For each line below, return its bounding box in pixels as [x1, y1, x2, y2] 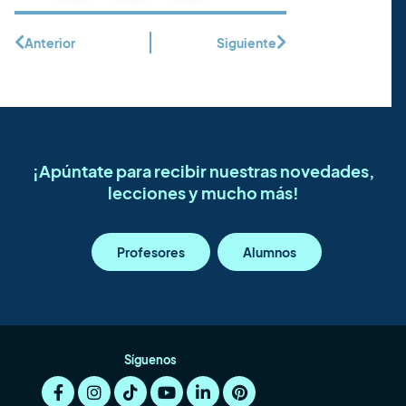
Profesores [117, 244, 185, 261]
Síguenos [124, 352, 177, 367]
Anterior [24, 34, 75, 51]
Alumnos [243, 244, 296, 261]
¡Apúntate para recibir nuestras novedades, [32, 160, 374, 182]
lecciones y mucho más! [107, 182, 299, 204]
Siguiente [217, 34, 276, 51]
